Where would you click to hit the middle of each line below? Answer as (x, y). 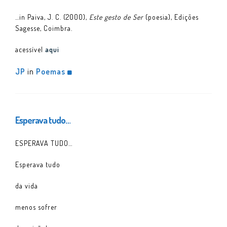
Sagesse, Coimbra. (44, 28)
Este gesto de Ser (117, 17)
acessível (30, 49)
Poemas (51, 71)
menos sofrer (36, 207)
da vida (27, 185)
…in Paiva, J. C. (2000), (52, 17)
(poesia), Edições (172, 17)
